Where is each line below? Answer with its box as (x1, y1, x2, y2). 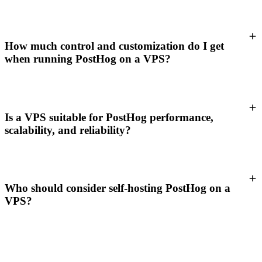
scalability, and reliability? (5, 123, 131, 136)
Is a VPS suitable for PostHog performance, (5, 111, 213, 123)
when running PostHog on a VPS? (5, 53, 171, 65)
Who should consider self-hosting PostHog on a (5, 181, 230, 194)
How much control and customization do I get (5, 40, 224, 53)
